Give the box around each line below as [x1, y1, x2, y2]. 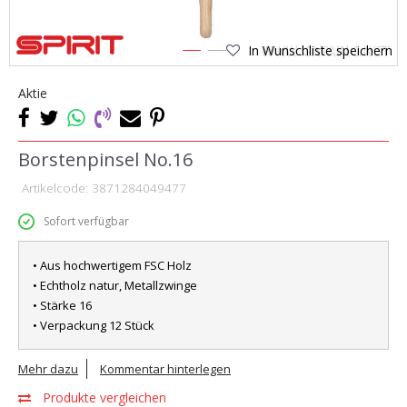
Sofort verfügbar [44, 213, 129, 229]
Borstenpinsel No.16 [18, 147, 193, 172]
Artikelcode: [18, 180, 92, 196]
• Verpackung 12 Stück [33, 317, 154, 333]
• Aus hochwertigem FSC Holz [33, 257, 192, 273]
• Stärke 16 [33, 297, 92, 313]
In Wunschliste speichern [248, 42, 392, 59]
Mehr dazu [18, 361, 78, 377]
